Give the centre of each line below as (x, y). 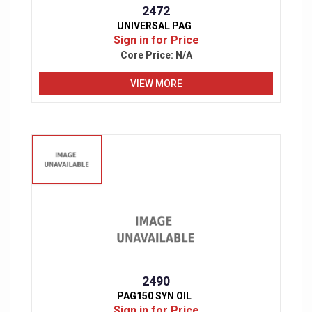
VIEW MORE (156, 83)
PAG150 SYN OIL (154, 296)
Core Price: (148, 55)
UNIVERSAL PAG (154, 26)
